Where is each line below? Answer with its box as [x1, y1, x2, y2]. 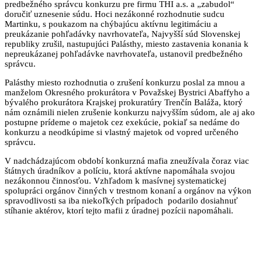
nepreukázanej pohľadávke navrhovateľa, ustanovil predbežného [5, 49, 243, 58]
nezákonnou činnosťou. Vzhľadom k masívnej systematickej [5, 175, 226, 185]
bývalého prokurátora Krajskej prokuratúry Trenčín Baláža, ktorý [5, 97, 243, 107]
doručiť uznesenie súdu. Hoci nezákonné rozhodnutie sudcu [5, 9, 225, 19]
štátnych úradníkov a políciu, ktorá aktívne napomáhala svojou [5, 166, 235, 175]
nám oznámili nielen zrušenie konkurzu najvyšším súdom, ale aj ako [5, 107, 255, 117]
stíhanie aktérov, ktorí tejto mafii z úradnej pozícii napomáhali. [5, 205, 233, 215]
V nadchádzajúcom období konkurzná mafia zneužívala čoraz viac [5, 156, 249, 166]
